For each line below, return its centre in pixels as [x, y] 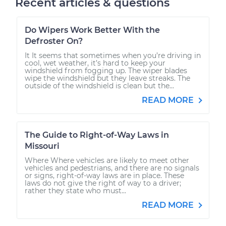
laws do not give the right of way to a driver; [103, 183]
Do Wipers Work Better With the [92, 30]
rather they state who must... [75, 190]
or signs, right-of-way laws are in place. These [104, 175]
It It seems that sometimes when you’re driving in [113, 55]
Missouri [42, 146]
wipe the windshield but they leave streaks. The [107, 78]
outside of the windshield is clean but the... [99, 86]
